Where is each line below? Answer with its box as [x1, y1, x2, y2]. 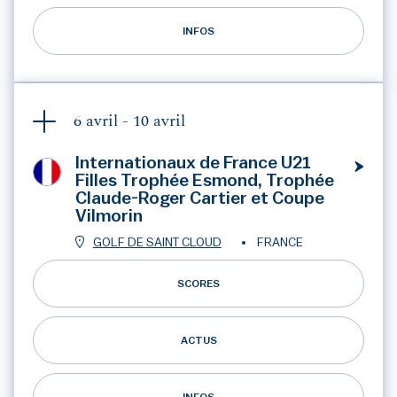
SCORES [177, 278, 220, 289]
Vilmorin [74, 207, 143, 225]
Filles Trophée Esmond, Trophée [74, 172, 334, 190]
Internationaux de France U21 [74, 154, 311, 172]
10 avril [132, 113, 185, 129]
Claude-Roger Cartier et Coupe [74, 190, 324, 207]
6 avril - [73, 113, 133, 129]
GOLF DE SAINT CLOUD [92, 237, 222, 249]
